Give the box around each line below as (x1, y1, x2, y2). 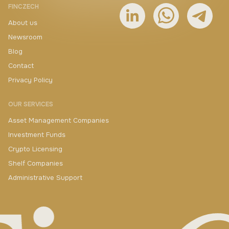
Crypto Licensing (8, 145, 62, 153)
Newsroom (8, 33, 42, 41)
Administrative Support (8, 173, 82, 182)
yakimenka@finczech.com (8, 212, 161, 226)
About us (8, 18, 37, 27)
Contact (8, 61, 34, 70)
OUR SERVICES (8, 100, 53, 108)
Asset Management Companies (8, 116, 109, 125)
